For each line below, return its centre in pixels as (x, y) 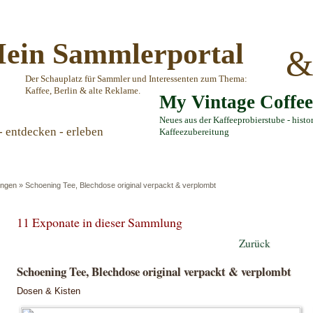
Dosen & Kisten (49, 291)
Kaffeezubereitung (194, 132)
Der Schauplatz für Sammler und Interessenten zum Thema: (136, 79)
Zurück (255, 243)
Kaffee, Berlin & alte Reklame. (83, 91)
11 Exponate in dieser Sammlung (100, 222)
